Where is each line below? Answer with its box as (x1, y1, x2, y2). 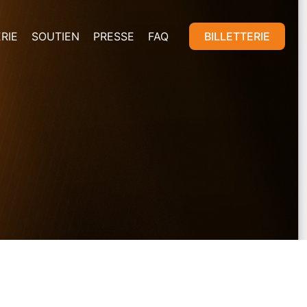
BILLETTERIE (204, 29, 270, 44)
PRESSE (93, 29, 134, 44)
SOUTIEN (32, 29, 79, 44)
